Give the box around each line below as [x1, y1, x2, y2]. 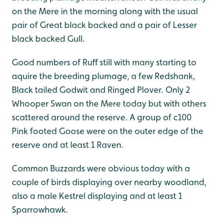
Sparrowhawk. [12, 204, 68, 215]
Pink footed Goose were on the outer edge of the [12, 126, 203, 136]
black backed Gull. [12, 33, 85, 44]
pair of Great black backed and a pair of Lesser [12, 20, 197, 30]
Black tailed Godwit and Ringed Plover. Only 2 [12, 84, 190, 95]
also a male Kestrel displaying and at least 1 [12, 191, 182, 201]
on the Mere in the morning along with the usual [12, 6, 198, 16]
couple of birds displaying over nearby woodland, [12, 177, 206, 187]
